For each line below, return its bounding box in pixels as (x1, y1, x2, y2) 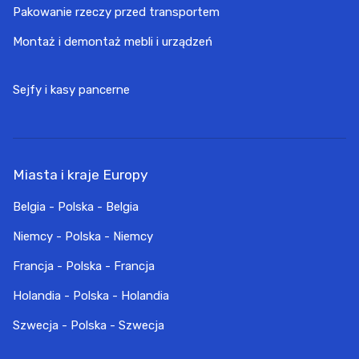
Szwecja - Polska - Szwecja (13, 318, 164, 333)
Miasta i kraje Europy (13, 167, 148, 184)
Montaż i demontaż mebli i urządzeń (13, 34, 212, 50)
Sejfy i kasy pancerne (13, 82, 130, 97)
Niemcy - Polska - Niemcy (13, 229, 153, 244)
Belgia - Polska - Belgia (13, 200, 139, 215)
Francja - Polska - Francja (13, 259, 155, 274)
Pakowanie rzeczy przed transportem (13, 5, 220, 20)
